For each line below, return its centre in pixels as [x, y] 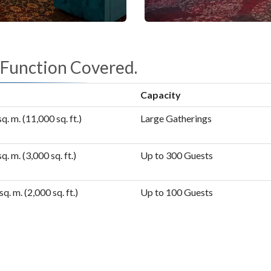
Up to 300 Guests [176, 155]
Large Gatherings [176, 118]
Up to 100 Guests [176, 192]
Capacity [160, 94]
